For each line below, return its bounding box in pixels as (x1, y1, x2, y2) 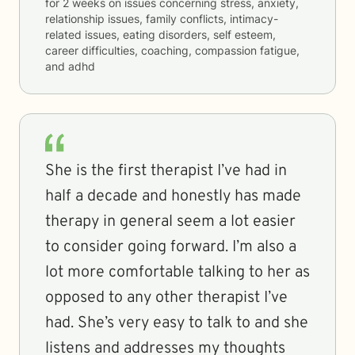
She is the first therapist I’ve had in (45, 161, 287, 181)
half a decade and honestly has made (45, 186, 301, 207)
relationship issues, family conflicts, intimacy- (45, 12, 278, 25)
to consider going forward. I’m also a (45, 237, 296, 258)
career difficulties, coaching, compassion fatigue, (45, 44, 300, 57)
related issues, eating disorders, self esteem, (45, 28, 276, 41)
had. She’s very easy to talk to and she (45, 313, 308, 334)
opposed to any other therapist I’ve (45, 288, 288, 308)
